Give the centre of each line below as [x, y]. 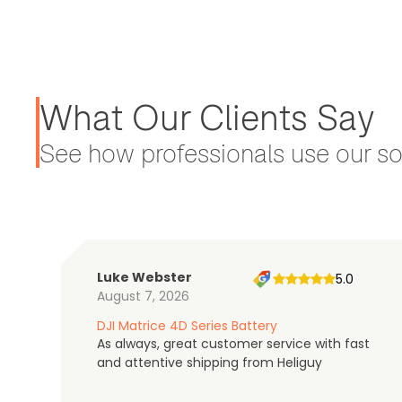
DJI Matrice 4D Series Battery [187, 325]
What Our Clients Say [207, 117]
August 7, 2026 [143, 296]
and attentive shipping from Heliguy [210, 362]
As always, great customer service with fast [233, 343]
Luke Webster [144, 277]
